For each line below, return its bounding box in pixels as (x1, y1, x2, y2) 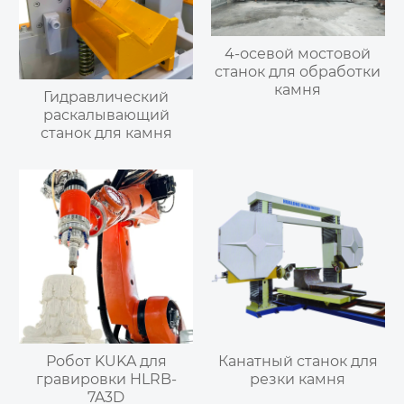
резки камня (250, 370, 346, 388)
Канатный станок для (217, 352, 378, 370)
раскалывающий (42, 106, 170, 124)
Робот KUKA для (45, 352, 167, 370)
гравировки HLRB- (35, 370, 177, 388)
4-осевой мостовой (225, 44, 372, 62)
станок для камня (40, 124, 172, 142)
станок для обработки (215, 62, 381, 80)
